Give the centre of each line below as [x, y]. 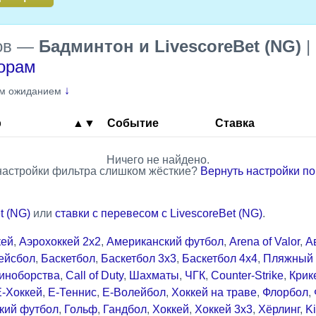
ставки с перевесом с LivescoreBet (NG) [159, 213]
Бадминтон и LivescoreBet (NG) [170, 46]
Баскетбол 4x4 [220, 258]
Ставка [235, 123]
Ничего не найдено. [158, 159]
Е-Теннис [72, 292]
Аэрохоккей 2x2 [60, 241]
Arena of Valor [265, 241]
